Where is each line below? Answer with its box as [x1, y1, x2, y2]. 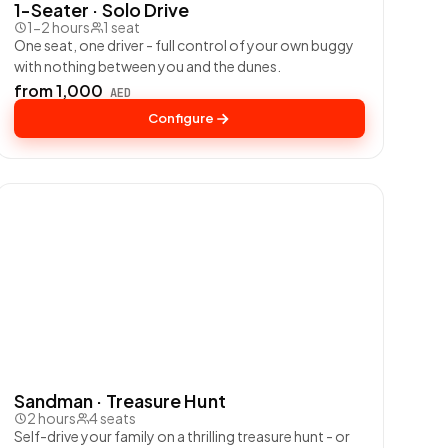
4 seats [88, 409, 136, 428]
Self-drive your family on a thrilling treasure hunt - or [13, 427, 350, 446]
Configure [148, 110, 215, 127]
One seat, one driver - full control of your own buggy [13, 36, 354, 55]
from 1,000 [13, 80, 106, 102]
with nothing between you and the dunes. [13, 57, 281, 76]
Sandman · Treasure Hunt [13, 389, 226, 413]
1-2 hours [26, 18, 90, 37]
